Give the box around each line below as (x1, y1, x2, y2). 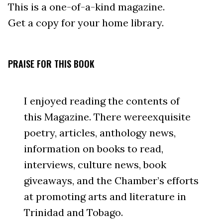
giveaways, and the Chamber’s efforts (24, 174, 199, 187)
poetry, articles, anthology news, (24, 126, 176, 139)
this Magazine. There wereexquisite (24, 110, 191, 123)
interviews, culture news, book (24, 158, 166, 171)
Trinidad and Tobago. (24, 206, 123, 219)
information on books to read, (24, 142, 163, 155)
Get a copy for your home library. (8, 16, 164, 29)
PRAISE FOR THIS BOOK (8, 57, 95, 70)
